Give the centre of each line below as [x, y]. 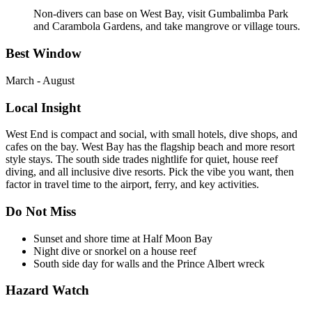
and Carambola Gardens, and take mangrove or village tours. [167, 26]
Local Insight [43, 107]
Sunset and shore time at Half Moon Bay [123, 238]
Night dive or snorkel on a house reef [115, 251]
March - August [40, 80]
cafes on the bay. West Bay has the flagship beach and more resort [150, 147]
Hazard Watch [47, 290]
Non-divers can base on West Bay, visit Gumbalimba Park [161, 14]
